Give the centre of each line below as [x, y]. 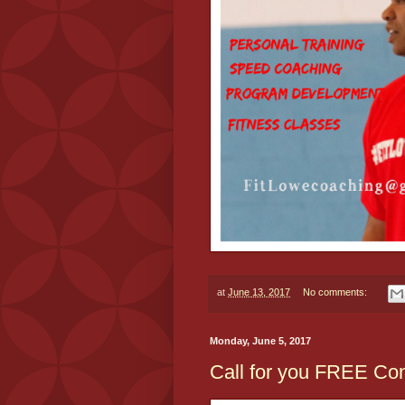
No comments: [336, 292]
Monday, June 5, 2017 [260, 340]
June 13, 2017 [259, 292]
